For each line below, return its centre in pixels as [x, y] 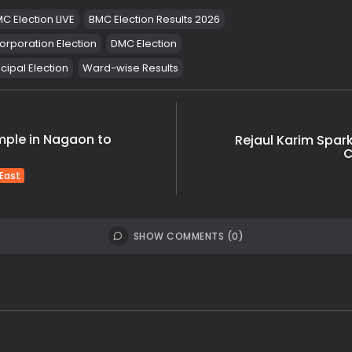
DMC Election [143, 44]
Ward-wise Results [130, 68]
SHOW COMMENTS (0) [189, 236]
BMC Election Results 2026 [154, 20]
